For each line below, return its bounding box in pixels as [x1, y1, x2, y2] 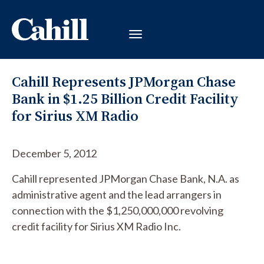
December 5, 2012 [12, 147, 97, 160]
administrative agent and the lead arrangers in [12, 188, 222, 201]
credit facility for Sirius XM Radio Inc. [12, 220, 181, 233]
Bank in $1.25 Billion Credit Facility [12, 89, 239, 108]
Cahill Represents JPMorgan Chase [12, 72, 236, 91]
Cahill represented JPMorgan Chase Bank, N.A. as [12, 172, 239, 185]
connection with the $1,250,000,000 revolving [12, 204, 223, 217]
